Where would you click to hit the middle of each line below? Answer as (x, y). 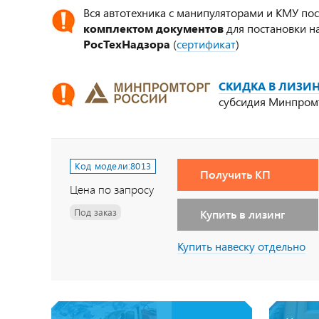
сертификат (206, 44)
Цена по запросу (112, 189)
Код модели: (103, 166)
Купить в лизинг (243, 214)
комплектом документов (153, 28)
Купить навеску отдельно (242, 246)
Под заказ (95, 212)
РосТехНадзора (128, 44)
